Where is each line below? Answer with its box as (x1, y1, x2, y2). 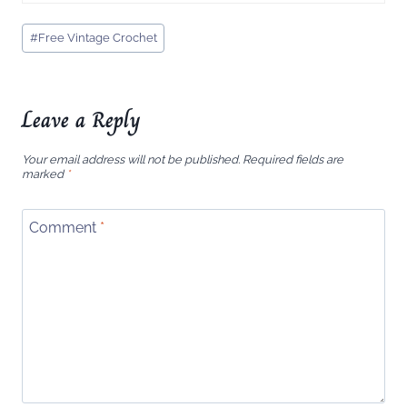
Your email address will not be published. (22, 153, 240, 166)
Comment (29, 218, 100, 236)
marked (22, 167, 66, 181)
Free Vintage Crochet (37, 31, 157, 45)
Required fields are (243, 153, 343, 166)
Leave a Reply (22, 103, 141, 137)
